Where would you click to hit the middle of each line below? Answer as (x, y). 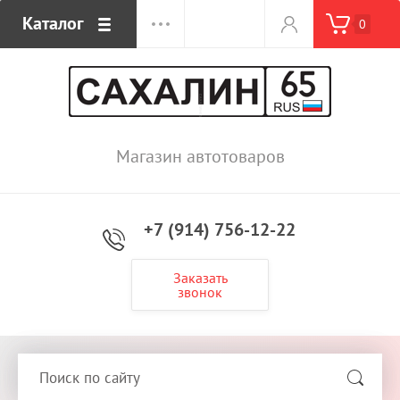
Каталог (53, 23)
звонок (200, 292)
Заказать (200, 278)
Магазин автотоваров (200, 156)
